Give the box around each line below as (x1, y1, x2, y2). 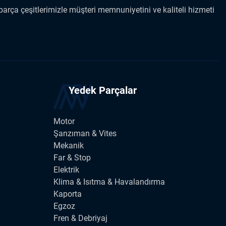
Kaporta (53, 189, 82, 199)
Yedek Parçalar (69, 84, 137, 97)
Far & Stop (53, 153, 91, 163)
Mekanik (53, 141, 84, 151)
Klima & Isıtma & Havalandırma (53, 177, 165, 187)
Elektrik (53, 165, 79, 175)
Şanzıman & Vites (53, 129, 117, 139)
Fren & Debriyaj (53, 213, 107, 223)
